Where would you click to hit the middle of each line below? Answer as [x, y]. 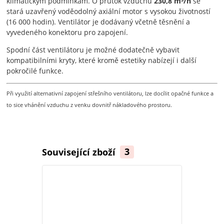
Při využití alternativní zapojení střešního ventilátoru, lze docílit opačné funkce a [110, 93]
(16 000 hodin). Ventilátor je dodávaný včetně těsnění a [98, 21]
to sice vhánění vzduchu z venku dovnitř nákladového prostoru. [89, 105]
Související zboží [80, 152]
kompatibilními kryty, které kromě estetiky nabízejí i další [102, 60]
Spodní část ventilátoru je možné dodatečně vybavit [93, 49]
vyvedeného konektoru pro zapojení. [67, 32]
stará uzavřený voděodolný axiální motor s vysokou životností [109, 11]
